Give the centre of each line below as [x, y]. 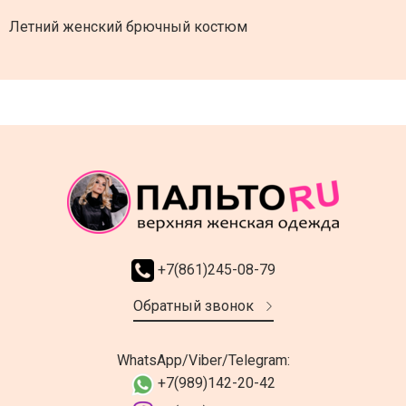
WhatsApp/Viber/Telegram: [203, 361]
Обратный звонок [193, 306]
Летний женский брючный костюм [128, 26]
